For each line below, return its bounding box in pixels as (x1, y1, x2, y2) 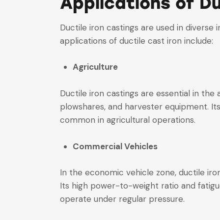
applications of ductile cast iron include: (60, 35, 213, 46)
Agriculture (72, 61, 118, 73)
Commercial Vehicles (72, 140, 158, 152)
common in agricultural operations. (60, 114, 195, 125)
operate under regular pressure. (60, 193, 185, 205)
